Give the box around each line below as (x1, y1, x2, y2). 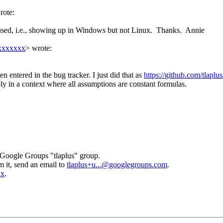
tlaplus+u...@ (67, 160, 110, 169)
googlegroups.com (109, 160, 168, 169)
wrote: (30, 43, 52, 52)
